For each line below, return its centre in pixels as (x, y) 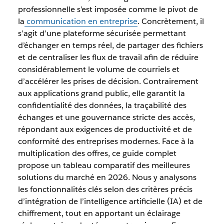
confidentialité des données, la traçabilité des (102, 105)
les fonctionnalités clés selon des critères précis (105, 189)
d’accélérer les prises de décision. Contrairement (108, 81)
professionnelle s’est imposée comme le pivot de (108, 9)
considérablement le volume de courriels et (98, 69)
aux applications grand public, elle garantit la (101, 93)
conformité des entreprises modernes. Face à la (106, 141)
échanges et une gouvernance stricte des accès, (106, 117)
